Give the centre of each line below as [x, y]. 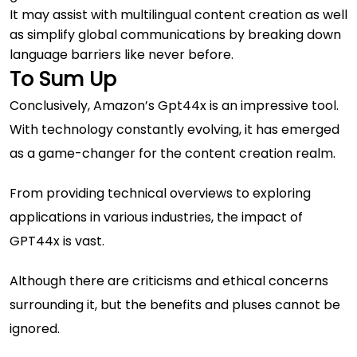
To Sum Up [63, 79]
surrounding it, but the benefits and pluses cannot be [175, 304]
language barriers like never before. [122, 54]
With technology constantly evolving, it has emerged [175, 129]
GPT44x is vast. [59, 241]
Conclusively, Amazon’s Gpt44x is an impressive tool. [174, 105]
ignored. [35, 328]
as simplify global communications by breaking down [175, 34]
